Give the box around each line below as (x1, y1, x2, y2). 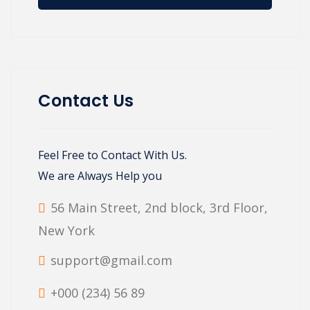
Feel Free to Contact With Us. (38, 147, 187, 163)
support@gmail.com (51, 252, 172, 269)
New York (38, 222, 95, 239)
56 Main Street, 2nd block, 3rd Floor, (51, 199, 268, 217)
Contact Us (38, 89, 134, 113)
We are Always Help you (38, 168, 162, 184)
